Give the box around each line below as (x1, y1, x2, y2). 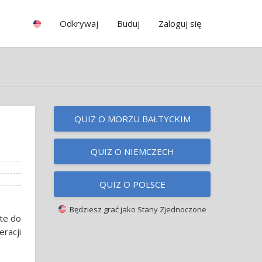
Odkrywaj (60, 18, 98, 29)
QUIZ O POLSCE (99, 178, 166, 190)
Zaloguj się (158, 18, 201, 29)
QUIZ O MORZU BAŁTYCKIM (74, 113, 191, 125)
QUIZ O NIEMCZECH (90, 146, 174, 157)
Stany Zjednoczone (137, 204, 206, 215)
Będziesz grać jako (65, 204, 137, 215)
